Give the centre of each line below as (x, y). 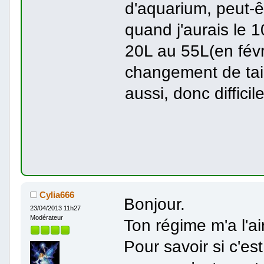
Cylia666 (56, 195)
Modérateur (46, 218)
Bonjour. (154, 204)
